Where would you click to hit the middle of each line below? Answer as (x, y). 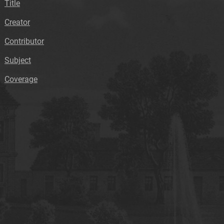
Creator (17, 22)
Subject (18, 60)
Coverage (21, 79)
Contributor (24, 41)
